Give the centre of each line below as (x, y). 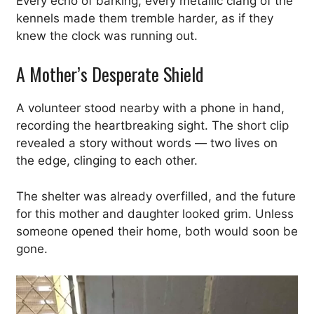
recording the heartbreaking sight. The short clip (152, 125)
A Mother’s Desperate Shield (110, 74)
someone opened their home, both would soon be (157, 231)
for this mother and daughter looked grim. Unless (155, 213)
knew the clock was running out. (107, 35)
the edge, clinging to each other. (107, 161)
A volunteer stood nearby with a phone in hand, (150, 108)
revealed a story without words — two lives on (147, 143)
